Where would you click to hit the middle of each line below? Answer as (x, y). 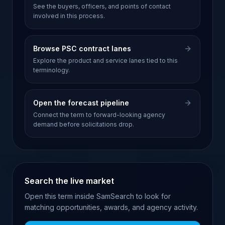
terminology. (51, 70)
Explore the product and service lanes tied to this (105, 61)
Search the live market (69, 181)
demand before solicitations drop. (84, 124)
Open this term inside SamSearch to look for (98, 196)
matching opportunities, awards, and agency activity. (111, 207)
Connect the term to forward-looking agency (99, 115)
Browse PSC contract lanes (82, 48)
